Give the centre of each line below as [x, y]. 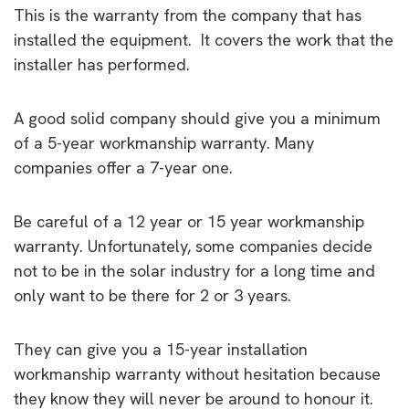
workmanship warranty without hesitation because [197, 373]
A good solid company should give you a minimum [197, 118]
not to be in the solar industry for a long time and [194, 270]
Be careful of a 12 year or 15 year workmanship [189, 221]
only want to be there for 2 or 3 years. [152, 295]
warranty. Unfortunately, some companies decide [193, 246]
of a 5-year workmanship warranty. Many [164, 142]
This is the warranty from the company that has [188, 15]
